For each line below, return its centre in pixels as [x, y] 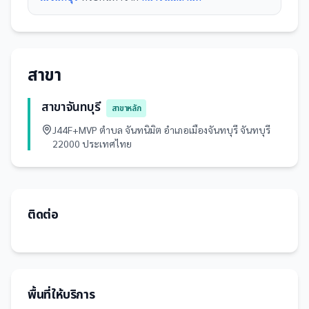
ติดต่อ [43, 215]
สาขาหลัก [126, 108]
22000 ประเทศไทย [92, 143]
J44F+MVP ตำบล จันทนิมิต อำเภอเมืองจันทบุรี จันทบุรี [161, 130]
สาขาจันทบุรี [71, 107]
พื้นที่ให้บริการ [61, 295]
